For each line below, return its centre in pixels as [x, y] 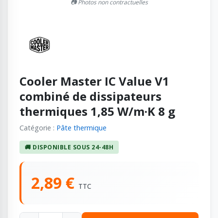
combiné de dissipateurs [91, 96]
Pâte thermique [82, 127]
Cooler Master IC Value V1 [94, 81]
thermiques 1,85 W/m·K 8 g [97, 111]
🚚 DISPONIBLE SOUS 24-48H [69, 147]
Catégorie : [38, 127]
